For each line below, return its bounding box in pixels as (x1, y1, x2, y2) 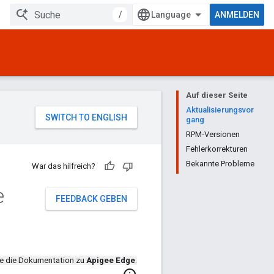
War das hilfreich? (32, 161, 95, 171)
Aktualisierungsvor (186, 105, 254, 114)
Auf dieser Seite (186, 91, 248, 100)
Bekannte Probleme (186, 159, 254, 168)
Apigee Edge (86, 256, 135, 265)
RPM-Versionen (186, 130, 240, 139)
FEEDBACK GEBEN (56, 194, 127, 204)
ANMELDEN (215, 10, 259, 20)
